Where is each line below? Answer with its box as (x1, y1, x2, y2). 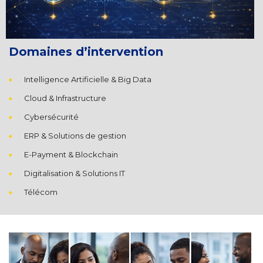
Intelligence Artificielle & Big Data (24, 75, 151, 85)
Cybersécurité (24, 112, 79, 122)
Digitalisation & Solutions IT (24, 168, 125, 178)
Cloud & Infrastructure (24, 93, 106, 103)
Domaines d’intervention (9, 45, 164, 59)
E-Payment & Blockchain (24, 150, 118, 160)
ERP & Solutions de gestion (24, 131, 126, 141)
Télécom (24, 187, 58, 197)
